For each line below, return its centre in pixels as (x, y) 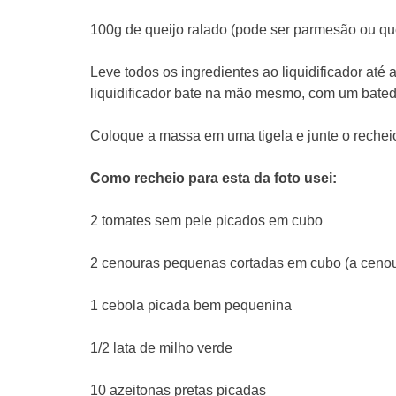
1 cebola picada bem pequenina (191, 305)
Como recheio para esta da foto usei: (213, 178)
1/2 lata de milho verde (161, 347)
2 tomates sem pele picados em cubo (206, 220)
